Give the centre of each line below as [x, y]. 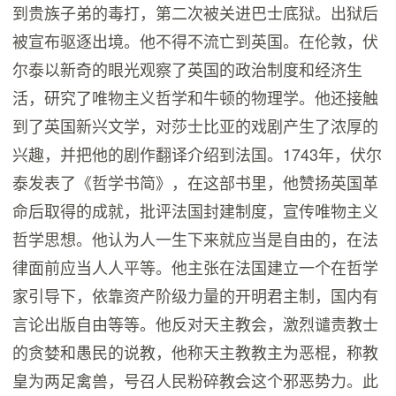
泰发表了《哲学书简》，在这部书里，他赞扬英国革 [196, 183]
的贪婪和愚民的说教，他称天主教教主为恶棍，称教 [196, 352]
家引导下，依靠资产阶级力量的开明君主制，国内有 [196, 296]
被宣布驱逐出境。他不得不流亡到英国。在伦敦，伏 [196, 41]
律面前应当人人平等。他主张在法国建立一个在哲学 [196, 267]
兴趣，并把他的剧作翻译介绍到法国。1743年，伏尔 [198, 154]
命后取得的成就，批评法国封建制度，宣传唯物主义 [196, 211]
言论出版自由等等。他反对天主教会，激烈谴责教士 [196, 324]
